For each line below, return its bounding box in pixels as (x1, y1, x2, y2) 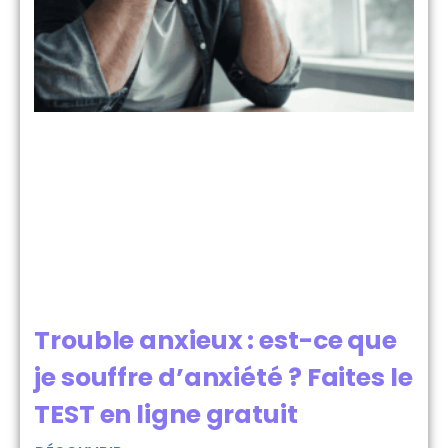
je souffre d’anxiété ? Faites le (34, 360, 413, 396)
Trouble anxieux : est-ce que (34, 323, 398, 359)
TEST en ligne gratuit (34, 397, 298, 433)
